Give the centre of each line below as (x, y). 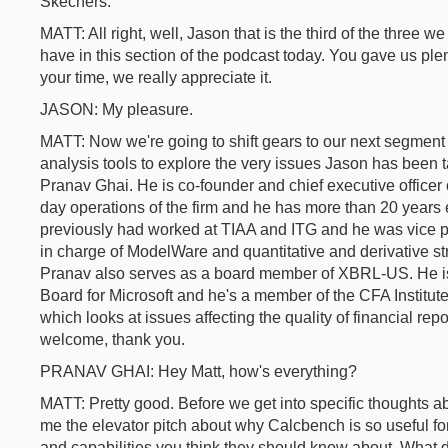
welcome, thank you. (112, 339)
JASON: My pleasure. (116, 109)
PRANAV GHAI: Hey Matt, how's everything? (198, 371)
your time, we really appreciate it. (156, 77)
